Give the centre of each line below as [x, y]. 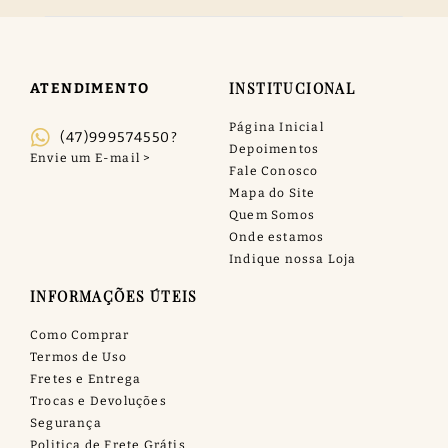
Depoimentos [274, 148]
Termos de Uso [79, 356]
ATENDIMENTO [90, 88]
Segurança [66, 422]
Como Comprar [80, 334]
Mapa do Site [272, 192]
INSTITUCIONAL [292, 88]
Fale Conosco [274, 170]
